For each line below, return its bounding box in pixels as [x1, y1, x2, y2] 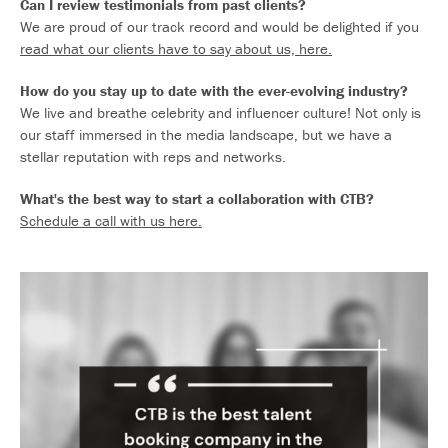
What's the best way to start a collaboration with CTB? [20, 189, 374, 208]
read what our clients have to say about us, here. [20, 39, 332, 58]
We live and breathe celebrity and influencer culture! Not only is [20, 103, 421, 122]
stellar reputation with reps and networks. [20, 147, 286, 166]
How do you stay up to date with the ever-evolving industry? [20, 81, 408, 100]
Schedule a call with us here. [20, 211, 202, 230]
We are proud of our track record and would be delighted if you [20, 17, 419, 36]
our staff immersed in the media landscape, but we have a [20, 125, 392, 144]
